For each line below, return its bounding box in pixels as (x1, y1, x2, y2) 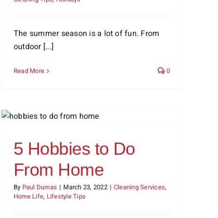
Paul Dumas (22, 182, 57, 192)
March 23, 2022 (63, 182, 108, 192)
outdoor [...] (14, 41, 54, 53)
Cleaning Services (114, 182, 165, 192)
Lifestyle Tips (46, 192, 86, 201)
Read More (14, 66, 45, 75)
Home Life (14, 192, 44, 201)
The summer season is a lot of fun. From (14, 28, 160, 39)
